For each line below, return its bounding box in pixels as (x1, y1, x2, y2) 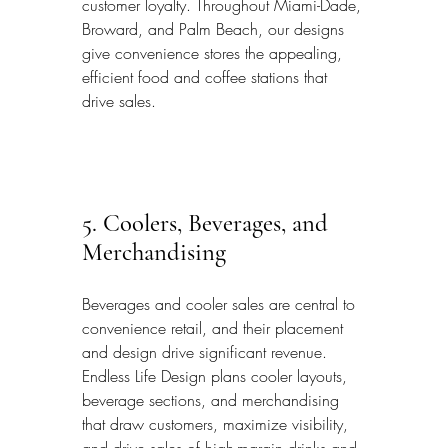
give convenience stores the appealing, (82, 42, 347, 65)
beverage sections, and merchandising (82, 389, 344, 412)
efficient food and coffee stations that (82, 66, 332, 89)
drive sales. (82, 90, 156, 113)
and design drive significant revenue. (82, 341, 332, 364)
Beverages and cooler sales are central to (82, 293, 360, 316)
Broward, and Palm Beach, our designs (82, 18, 349, 41)
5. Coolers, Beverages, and (82, 208, 334, 239)
